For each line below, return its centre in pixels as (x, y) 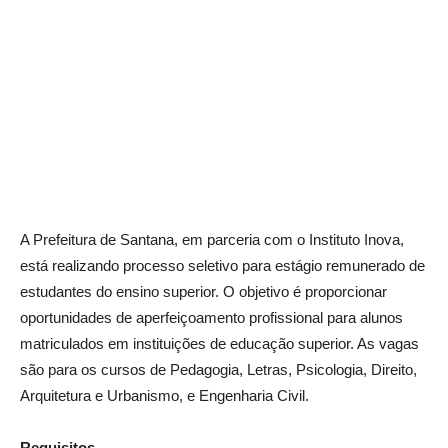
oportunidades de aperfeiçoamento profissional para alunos (211, 317)
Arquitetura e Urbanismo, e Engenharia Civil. (164, 395)
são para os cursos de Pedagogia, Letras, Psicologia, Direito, (218, 369)
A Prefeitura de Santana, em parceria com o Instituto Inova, (212, 239)
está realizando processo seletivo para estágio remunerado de (222, 265)
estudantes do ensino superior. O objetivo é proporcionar (203, 291)
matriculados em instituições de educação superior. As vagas (219, 343)
